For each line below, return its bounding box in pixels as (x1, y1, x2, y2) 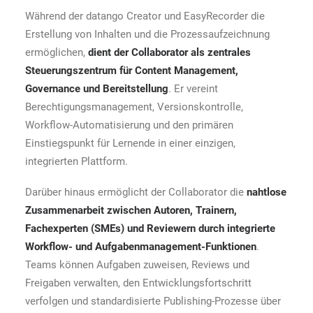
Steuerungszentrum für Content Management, (25, 64, 238, 77)
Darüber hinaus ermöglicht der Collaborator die (25, 186, 247, 198)
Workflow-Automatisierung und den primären (25, 119, 233, 131)
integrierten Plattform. (25, 155, 128, 168)
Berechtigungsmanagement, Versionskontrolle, (25, 101, 243, 113)
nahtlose (247, 186, 286, 198)
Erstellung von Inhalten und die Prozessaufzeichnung (25, 28, 270, 41)
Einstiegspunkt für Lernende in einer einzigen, (25, 137, 235, 150)
